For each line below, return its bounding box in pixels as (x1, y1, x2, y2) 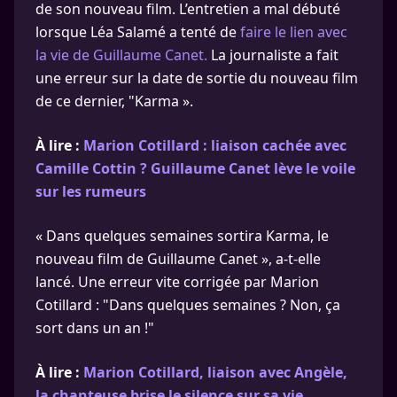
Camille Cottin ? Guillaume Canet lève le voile (35, 158, 355, 178)
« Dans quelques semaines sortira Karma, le (35, 225, 329, 245)
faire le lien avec (240, 21, 347, 42)
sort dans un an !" (35, 317, 154, 338)
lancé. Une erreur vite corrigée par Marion (35, 271, 319, 292)
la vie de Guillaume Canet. (35, 44, 207, 65)
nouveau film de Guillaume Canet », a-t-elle (35, 248, 321, 269)
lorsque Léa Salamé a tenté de (35, 21, 240, 42)
